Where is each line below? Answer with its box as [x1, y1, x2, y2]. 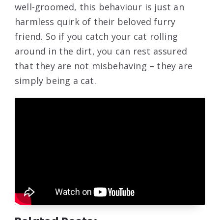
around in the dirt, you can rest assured [15, 45, 188, 57]
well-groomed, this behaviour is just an [15, 1, 184, 13]
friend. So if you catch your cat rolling [15, 30, 178, 43]
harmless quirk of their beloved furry [15, 16, 176, 28]
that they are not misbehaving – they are [15, 60, 193, 72]
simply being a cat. [15, 75, 96, 87]
